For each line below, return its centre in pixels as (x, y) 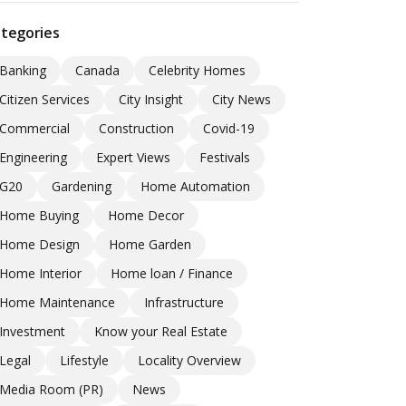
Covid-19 (228, 129)
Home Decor (145, 216)
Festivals (224, 158)
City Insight (150, 100)
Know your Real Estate (160, 332)
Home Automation (195, 187)
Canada (97, 71)
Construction (136, 129)
